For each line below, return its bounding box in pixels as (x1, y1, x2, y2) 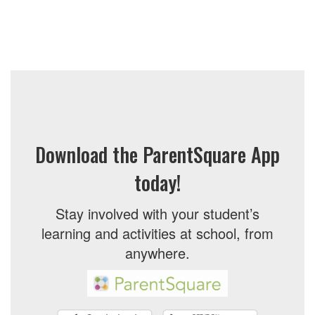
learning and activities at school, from (41, 222, 274, 243)
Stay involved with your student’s (56, 202, 259, 224)
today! (134, 167, 181, 197)
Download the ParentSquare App (35, 139, 280, 169)
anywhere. (125, 242, 190, 263)
